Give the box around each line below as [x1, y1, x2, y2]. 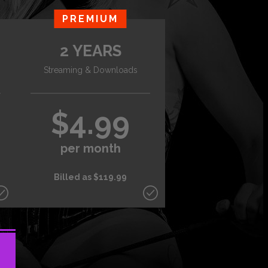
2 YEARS [59, 42, 121, 60]
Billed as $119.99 [54, 172, 127, 182]
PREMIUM [62, 13, 118, 25]
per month [60, 141, 121, 156]
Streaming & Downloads [43, 65, 138, 75]
